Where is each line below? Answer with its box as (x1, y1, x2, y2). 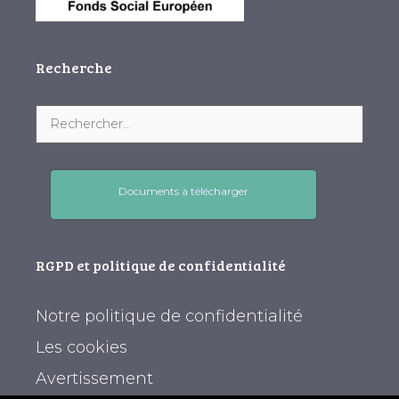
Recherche (36, 57, 112, 77)
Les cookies (36, 337, 127, 357)
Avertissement (36, 368, 153, 388)
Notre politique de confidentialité (36, 305, 303, 326)
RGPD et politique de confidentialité (36, 255, 286, 274)
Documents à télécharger (118, 183, 248, 198)
